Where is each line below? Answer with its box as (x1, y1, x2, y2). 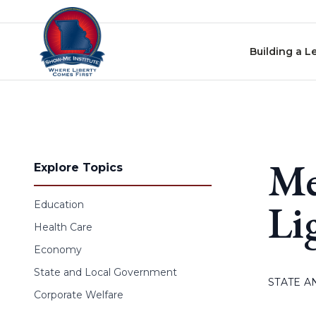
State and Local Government (34, 266, 177, 279)
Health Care (34, 221, 92, 233)
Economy (34, 243, 82, 256)
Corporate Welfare (34, 288, 123, 301)
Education (34, 198, 84, 211)
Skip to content (5, 7, 92, 20)
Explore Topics (34, 161, 123, 174)
